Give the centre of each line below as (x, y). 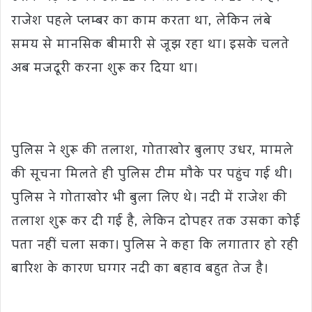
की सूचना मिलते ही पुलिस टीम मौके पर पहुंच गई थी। (151, 175)
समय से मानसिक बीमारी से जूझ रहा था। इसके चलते (150, 46)
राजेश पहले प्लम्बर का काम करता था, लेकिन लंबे (141, 22)
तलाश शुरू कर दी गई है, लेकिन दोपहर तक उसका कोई (156, 223)
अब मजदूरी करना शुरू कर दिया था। (104, 70)
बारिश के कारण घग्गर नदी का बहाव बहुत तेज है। (139, 270)
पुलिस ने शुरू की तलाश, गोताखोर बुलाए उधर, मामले (152, 152)
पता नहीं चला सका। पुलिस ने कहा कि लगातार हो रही (155, 247)
